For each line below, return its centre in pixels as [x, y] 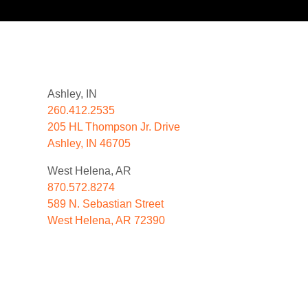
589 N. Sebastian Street [105, 203]
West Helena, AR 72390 [106, 220]
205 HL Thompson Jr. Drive [113, 126]
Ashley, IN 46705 [89, 143]
